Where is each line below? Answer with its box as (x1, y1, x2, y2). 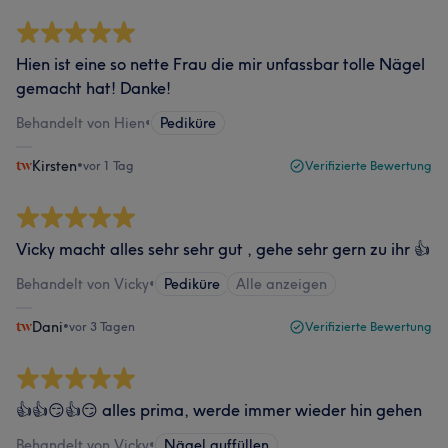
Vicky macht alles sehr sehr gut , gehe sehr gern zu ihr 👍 (16, 239, 430, 259)
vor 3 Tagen (69, 319, 135, 334)
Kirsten (32, 157, 77, 175)
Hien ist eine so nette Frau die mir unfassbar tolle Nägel (16, 54, 425, 74)
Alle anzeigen (236, 275, 327, 293)
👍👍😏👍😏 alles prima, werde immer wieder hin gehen (16, 400, 422, 420)
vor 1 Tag (83, 158, 134, 173)
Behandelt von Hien (16, 114, 145, 132)
